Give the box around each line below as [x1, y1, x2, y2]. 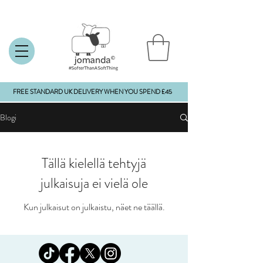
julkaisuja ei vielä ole [40, 173, 148, 194]
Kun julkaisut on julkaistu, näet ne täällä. [23, 200, 165, 214]
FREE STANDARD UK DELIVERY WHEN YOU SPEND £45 [12, 87, 172, 97]
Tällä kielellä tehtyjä [42, 153, 146, 174]
